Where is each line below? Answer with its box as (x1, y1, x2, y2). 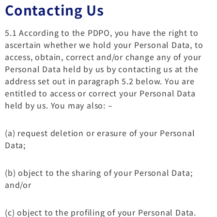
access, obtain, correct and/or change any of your (5, 50, 202, 62)
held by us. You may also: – (5, 99, 113, 111)
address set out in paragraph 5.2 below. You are (5, 75, 195, 87)
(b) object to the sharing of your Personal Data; (5, 166, 193, 178)
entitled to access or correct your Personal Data (5, 87, 196, 99)
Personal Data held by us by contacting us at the (5, 62, 199, 75)
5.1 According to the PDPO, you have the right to (5, 26, 199, 38)
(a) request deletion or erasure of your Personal (5, 126, 195, 139)
